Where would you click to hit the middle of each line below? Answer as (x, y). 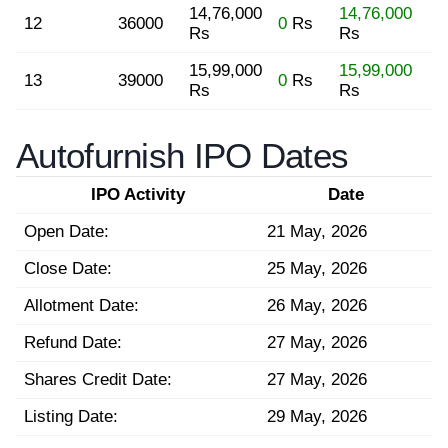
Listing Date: (71, 416)
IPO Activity (137, 194)
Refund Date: (73, 342)
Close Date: (68, 268)
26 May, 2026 (317, 305)
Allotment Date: (81, 305)
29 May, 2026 (317, 416)
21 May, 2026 (317, 231)
